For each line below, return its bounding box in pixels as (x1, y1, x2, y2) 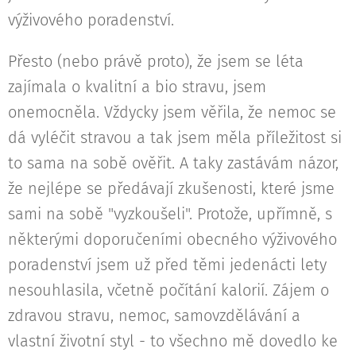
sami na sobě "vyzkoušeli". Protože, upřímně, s (8, 204, 332, 224)
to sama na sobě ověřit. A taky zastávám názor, (8, 153, 339, 173)
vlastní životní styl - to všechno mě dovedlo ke (8, 331, 338, 351)
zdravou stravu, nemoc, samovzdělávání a (8, 306, 300, 326)
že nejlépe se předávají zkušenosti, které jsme (8, 179, 335, 199)
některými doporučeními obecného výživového (8, 230, 337, 250)
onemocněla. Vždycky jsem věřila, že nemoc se (8, 103, 336, 122)
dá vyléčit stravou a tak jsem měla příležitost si (8, 128, 342, 148)
